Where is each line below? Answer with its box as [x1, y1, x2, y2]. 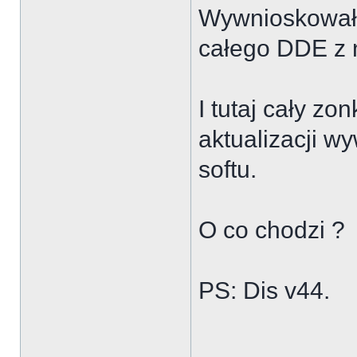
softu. [198, 156, 257, 182]
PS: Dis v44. [198, 277, 330, 304]
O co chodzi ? [198, 217, 345, 243]
